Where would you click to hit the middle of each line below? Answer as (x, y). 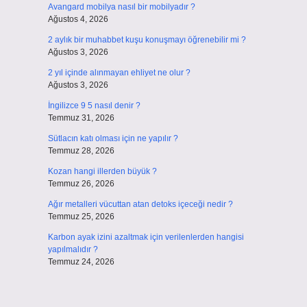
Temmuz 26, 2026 (81, 184)
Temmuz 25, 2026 (81, 217)
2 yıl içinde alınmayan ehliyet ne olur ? (119, 73)
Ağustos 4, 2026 (78, 19)
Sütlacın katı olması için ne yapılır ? (113, 138)
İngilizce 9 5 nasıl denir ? (94, 106)
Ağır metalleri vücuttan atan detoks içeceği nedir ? (140, 204)
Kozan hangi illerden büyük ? (102, 171)
